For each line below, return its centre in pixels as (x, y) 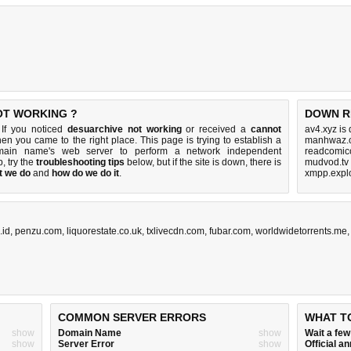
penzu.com (38, 231)
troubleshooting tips (80, 162)
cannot (266, 129)
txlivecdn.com (175, 231)
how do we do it (85, 173)
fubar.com (230, 231)
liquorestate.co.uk (104, 231)
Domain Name (90, 333)
